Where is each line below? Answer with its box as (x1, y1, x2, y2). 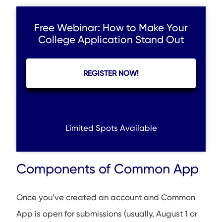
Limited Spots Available (65, 123, 157, 133)
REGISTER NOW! (83, 69, 139, 78)
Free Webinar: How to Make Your (34, 22, 188, 34)
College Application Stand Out (38, 34, 184, 46)
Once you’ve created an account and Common (16, 192, 195, 202)
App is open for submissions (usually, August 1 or (16, 209, 197, 219)
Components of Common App (16, 161, 199, 177)
